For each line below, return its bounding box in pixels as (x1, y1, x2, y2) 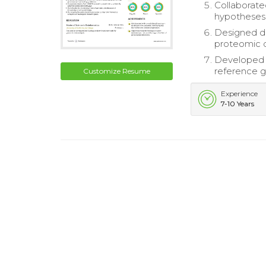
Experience (221, 89, 258, 99)
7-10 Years (221, 99, 255, 109)
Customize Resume (83, 66, 151, 75)
